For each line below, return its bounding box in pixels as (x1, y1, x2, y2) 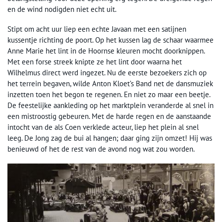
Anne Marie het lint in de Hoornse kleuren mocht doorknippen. (7, 46, 205, 56)
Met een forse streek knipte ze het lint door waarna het (7, 57, 182, 67)
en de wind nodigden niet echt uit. (7, 4, 116, 14)
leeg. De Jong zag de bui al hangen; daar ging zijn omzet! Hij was (7, 133, 212, 143)
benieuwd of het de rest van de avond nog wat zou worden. (7, 144, 195, 154)
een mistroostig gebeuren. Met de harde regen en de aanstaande (7, 111, 211, 121)
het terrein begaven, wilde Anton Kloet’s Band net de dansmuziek (7, 79, 213, 89)
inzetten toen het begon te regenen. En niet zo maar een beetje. (7, 90, 210, 100)
